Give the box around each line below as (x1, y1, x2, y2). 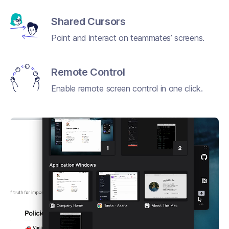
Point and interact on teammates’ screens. (51, 33, 204, 43)
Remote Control (51, 66, 125, 79)
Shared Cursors (51, 15, 126, 28)
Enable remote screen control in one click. (51, 83, 203, 94)
